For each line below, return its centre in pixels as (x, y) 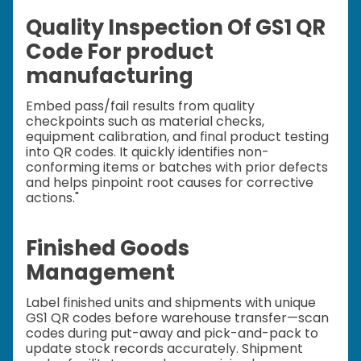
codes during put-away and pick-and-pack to (172, 333)
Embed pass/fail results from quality (140, 106)
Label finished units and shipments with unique (171, 302)
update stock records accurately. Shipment (164, 348)
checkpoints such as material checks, (145, 121)
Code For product (120, 51)
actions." (52, 197)
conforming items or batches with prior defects (177, 167)
